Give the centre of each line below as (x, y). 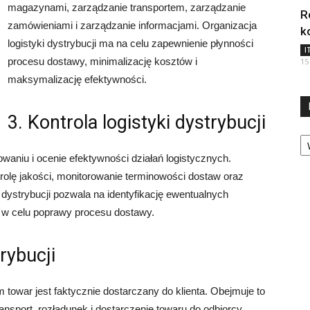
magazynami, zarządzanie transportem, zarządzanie (127, 8)
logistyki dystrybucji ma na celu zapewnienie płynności (130, 44)
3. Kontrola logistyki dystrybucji (137, 123)
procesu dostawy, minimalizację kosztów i (102, 62)
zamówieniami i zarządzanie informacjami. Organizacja (132, 26)
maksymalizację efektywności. (77, 80)
